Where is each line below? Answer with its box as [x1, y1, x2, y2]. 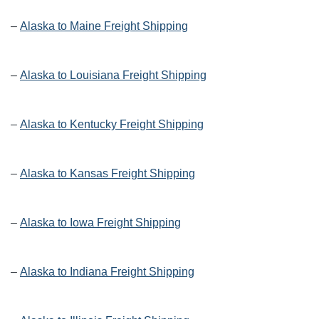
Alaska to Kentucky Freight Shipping [20, 118, 204, 131]
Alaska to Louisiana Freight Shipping [20, 69, 206, 82]
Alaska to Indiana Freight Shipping [20, 266, 194, 278]
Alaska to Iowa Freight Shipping [20, 216, 181, 229]
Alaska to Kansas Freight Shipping [20, 167, 195, 180]
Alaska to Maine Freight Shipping [20, 20, 188, 33]
